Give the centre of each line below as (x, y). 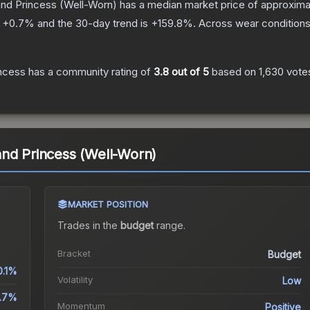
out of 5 (189, 72)
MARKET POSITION (108, 204)
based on (234, 72)
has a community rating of (90, 72)
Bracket (74, 254)
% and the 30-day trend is (88, 24)
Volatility (75, 280)
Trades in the (89, 226)
